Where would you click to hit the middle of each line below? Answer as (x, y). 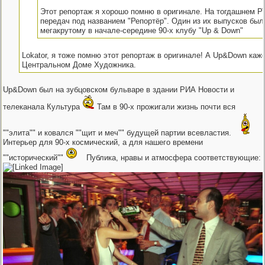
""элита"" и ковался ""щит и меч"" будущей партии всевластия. (118, 133)
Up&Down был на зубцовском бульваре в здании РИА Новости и (119, 90)
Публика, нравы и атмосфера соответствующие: (172, 158)
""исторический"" (34, 158)
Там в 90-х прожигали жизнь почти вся (165, 107)
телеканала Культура (43, 107)
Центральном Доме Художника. (79, 65)
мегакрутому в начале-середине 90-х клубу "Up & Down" (142, 30)
